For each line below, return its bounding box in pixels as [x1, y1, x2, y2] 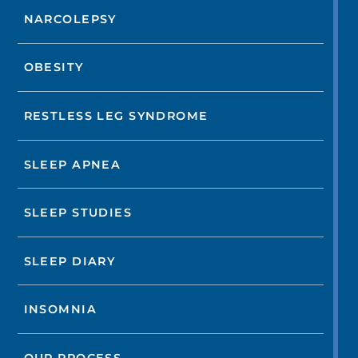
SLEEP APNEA [23, 157, 121, 172]
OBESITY [23, 60, 84, 75]
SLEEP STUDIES [23, 205, 133, 221]
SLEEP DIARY [23, 253, 116, 268]
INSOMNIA [23, 302, 97, 317]
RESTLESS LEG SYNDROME [23, 109, 209, 124]
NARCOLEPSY [23, 11, 117, 26]
